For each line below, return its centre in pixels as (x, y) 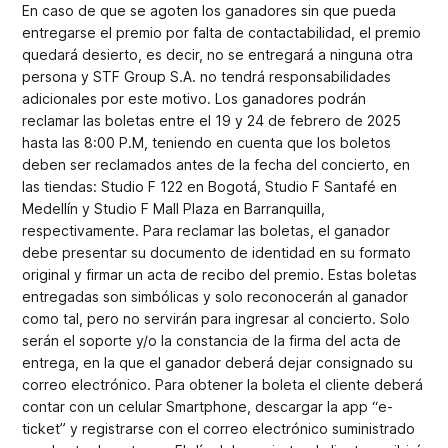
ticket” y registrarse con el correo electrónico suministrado (219, 428)
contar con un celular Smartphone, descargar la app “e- (208, 406)
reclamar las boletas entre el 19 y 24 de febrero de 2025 (212, 120)
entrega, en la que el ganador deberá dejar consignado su (218, 362)
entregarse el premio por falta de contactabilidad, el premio (222, 32)
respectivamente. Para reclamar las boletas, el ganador (206, 230)
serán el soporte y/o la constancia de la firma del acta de (212, 340)
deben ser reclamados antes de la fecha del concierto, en (216, 164)
